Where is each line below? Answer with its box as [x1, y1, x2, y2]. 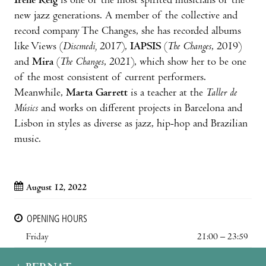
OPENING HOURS [27, 214, 87, 224]
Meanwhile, [14, 87, 66, 99]
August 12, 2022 [26, 183, 87, 193]
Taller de [206, 87, 237, 99]
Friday [26, 232, 49, 242]
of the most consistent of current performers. [14, 72, 206, 84]
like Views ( [14, 41, 63, 53]
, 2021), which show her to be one [104, 56, 246, 68]
